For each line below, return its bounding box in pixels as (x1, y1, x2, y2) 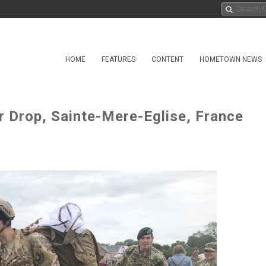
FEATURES (102, 55, 135, 64)
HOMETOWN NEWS (199, 55, 262, 64)
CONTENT (151, 55, 183, 64)
